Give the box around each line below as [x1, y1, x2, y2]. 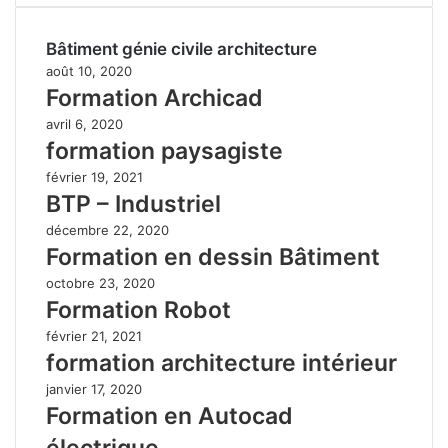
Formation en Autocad [46, 401, 293, 430]
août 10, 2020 [46, 62, 132, 79]
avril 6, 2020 [46, 115, 123, 132]
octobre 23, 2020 [46, 274, 155, 291]
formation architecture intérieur [46, 348, 397, 377]
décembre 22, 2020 [46, 221, 169, 238]
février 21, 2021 [46, 327, 142, 344]
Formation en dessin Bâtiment [46, 242, 380, 271]
